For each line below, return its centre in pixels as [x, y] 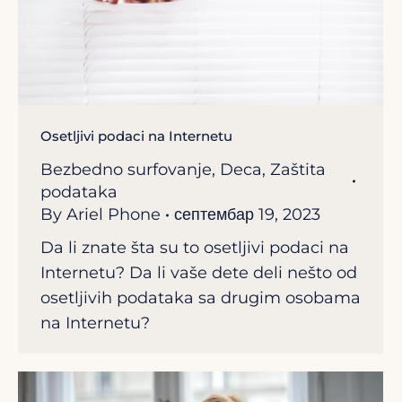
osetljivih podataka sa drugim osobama [201, 298]
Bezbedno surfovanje [126, 170]
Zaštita [298, 170]
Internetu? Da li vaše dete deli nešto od [199, 273]
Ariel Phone [114, 215]
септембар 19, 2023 [247, 215]
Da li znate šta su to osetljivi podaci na [195, 248]
